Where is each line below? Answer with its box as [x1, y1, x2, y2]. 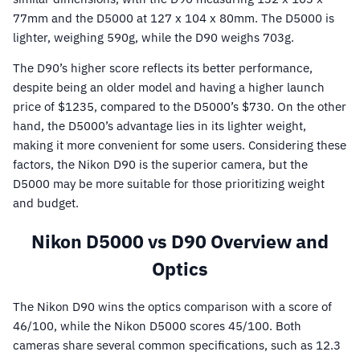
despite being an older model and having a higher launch [13, 80, 325, 95]
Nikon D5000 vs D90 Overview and [31, 229, 329, 253]
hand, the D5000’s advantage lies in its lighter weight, [13, 118, 306, 133]
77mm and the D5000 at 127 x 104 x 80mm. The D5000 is [13, 10, 334, 26]
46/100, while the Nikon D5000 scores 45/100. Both [13, 318, 301, 334]
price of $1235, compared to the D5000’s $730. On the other [13, 99, 346, 114]
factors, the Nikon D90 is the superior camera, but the [13, 157, 308, 172]
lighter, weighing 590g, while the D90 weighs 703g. [13, 30, 294, 45]
